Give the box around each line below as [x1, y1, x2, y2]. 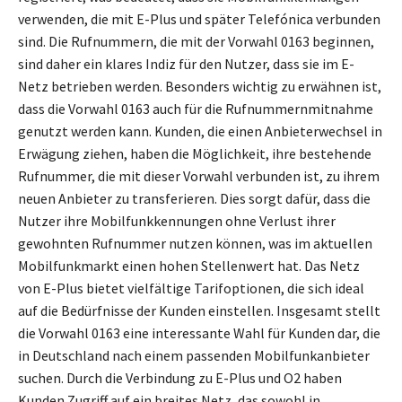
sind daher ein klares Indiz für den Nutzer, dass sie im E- [18, 55, 354, 74]
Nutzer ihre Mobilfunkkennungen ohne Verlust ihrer [18, 212, 336, 231]
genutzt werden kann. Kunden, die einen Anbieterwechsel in [18, 122, 382, 141]
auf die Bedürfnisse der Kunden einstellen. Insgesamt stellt [18, 301, 380, 320]
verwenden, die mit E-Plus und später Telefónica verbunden [18, 10, 380, 29]
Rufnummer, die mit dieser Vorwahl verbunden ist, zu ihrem [18, 167, 380, 186]
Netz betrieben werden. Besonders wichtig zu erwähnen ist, [18, 77, 381, 96]
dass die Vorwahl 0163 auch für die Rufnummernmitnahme [18, 100, 373, 118]
